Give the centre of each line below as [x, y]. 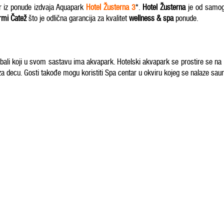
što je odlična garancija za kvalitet [79, 18]
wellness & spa [151, 18]
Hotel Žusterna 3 [111, 7]
